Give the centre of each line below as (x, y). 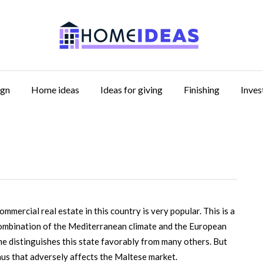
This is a (218, 211)
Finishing (202, 90)
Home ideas (55, 90)
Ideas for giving (131, 90)
